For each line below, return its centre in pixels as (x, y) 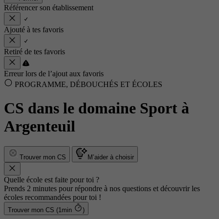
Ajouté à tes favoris (34, 30)
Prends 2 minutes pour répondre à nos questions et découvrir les (102, 188)
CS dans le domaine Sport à (97, 108)
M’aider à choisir (111, 157)
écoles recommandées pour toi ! (53, 197)
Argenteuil (40, 126)
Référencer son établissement (49, 8)
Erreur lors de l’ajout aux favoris (54, 74)
